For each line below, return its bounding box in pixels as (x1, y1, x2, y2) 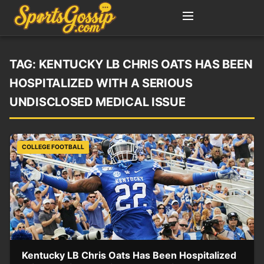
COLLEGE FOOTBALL (22, 143, 84, 151)
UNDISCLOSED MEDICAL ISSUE (9, 95, 186, 109)
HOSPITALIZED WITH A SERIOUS (9, 76, 193, 90)
